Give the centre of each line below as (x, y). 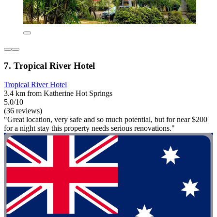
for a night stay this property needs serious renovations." (89, 128)
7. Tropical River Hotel (49, 65)
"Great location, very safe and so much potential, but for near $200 (106, 119)
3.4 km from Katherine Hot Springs (58, 93)
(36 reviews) (23, 110)
